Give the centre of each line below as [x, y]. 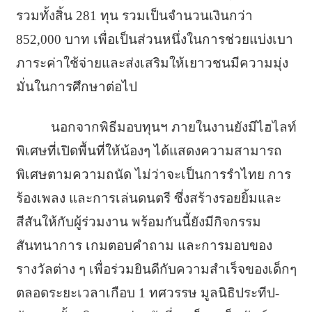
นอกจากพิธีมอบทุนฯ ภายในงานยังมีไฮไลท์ [173, 127]
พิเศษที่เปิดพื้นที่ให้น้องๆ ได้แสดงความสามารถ [149, 151]
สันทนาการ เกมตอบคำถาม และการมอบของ [144, 245]
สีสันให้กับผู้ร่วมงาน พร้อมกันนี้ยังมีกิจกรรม [138, 222]
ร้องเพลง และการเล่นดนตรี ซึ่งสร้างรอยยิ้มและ [148, 198]
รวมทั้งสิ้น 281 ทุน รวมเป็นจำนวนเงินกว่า [134, 16]
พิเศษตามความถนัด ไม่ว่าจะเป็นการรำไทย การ [153, 174]
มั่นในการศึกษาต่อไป [76, 87]
